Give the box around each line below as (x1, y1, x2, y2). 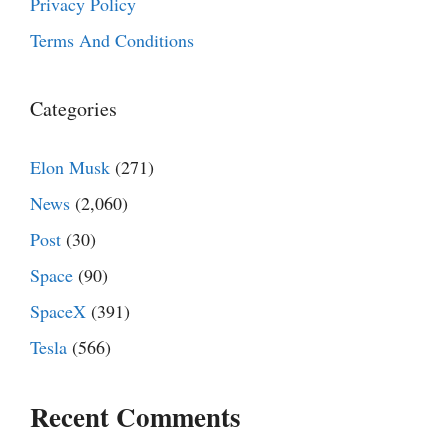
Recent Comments (30, 397, 241, 437)
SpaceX (30, 299, 86, 324)
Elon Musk (30, 155, 110, 180)
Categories (30, 95, 117, 123)
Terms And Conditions (30, 28, 194, 53)
